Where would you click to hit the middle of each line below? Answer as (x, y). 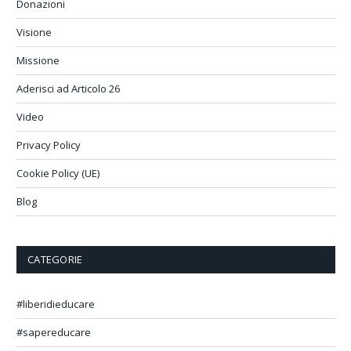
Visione (34, 32)
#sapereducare (54, 332)
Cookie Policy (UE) (58, 173)
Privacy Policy (49, 145)
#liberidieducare (56, 304)
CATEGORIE (55, 259)
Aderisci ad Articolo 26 (68, 88)
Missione (38, 60)
